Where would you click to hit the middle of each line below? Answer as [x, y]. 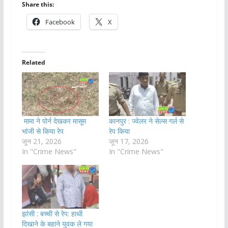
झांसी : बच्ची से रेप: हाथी [52, 214]
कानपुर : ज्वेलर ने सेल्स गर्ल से [146, 121]
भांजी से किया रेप [42, 131]
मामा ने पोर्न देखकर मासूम [54, 121]
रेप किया [119, 131]
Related [33, 62]
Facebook [60, 22]
